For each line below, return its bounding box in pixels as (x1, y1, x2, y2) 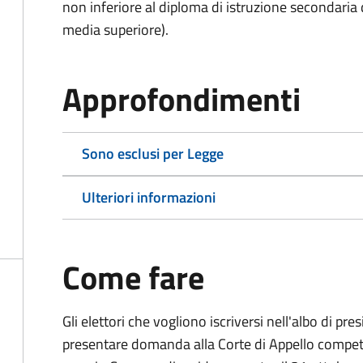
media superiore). (62, 19, 169, 41)
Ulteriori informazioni (82, 186, 216, 208)
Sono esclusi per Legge (82, 143, 224, 164)
